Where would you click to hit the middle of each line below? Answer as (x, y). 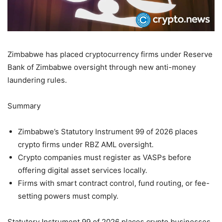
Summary (24, 106)
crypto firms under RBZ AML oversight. (86, 145)
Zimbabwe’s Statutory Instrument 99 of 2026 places (108, 132)
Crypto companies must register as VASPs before (105, 158)
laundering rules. (37, 80)
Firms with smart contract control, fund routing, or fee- (114, 183)
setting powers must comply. (68, 196)
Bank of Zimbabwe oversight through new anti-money (102, 67)
